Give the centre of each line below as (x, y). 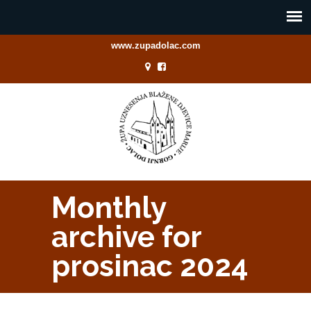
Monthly (109, 208)
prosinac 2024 (150, 266)
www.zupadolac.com (155, 45)
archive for (126, 237)
